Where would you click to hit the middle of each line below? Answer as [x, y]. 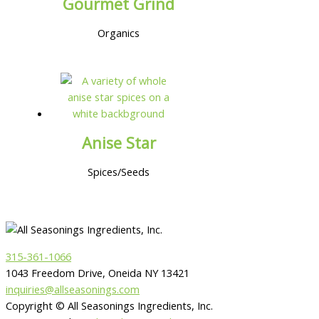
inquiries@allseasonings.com [73, 289]
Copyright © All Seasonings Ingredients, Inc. [109, 306]
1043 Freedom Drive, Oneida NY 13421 [98, 273]
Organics [119, 33]
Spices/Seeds [119, 172]
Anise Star [119, 142]
